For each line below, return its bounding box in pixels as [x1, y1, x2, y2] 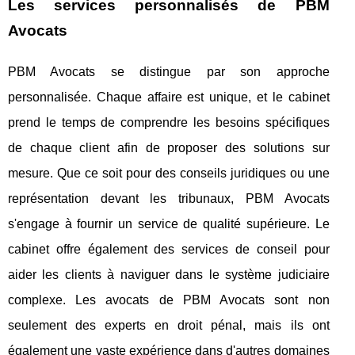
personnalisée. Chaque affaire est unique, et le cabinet [8, 90, 330, 104]
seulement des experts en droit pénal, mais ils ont [8, 318, 330, 332]
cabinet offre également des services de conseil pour [8, 242, 330, 256]
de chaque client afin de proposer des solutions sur [8, 140, 330, 155]
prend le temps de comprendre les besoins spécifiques [8, 115, 330, 129]
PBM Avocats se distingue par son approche [8, 64, 330, 78]
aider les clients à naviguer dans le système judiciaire [8, 267, 330, 281]
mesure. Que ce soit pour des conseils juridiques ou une [8, 166, 330, 180]
